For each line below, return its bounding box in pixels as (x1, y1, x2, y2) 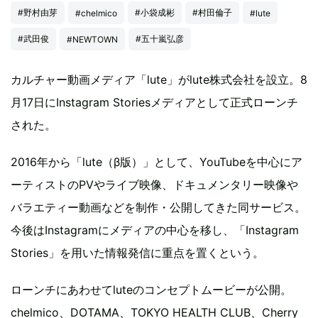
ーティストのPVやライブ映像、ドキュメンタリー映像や (11, 177, 298, 192)
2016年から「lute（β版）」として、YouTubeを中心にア (11, 155, 302, 169)
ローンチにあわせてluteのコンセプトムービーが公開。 (11, 283, 292, 297)
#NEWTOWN (67, 33, 118, 45)
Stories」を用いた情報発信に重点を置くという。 (11, 246, 264, 260)
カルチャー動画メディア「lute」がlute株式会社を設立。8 (11, 72, 307, 87)
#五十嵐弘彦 (136, 33, 184, 44)
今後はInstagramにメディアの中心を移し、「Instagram (11, 223, 299, 237)
